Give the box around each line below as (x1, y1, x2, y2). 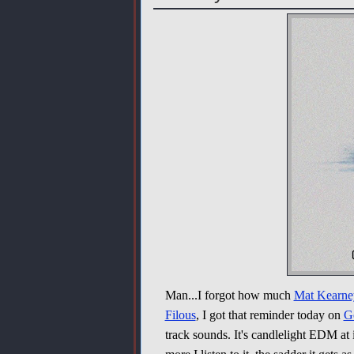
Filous (164, 308, 196, 322)
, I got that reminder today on (195, 308, 344, 322)
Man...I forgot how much (164, 288, 294, 302)
